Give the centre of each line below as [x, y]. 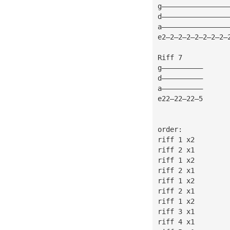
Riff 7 [170, 57]
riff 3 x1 [176, 211]
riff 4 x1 [176, 222]
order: [170, 129]
